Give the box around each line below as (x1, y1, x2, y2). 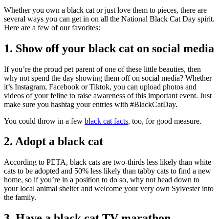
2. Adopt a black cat (4, 135, 103, 148)
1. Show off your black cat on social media (4, 42, 214, 55)
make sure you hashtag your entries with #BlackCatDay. (4, 100, 177, 109)
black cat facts (85, 116, 128, 125)
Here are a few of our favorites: (4, 23, 100, 32)
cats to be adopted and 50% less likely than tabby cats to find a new (4, 167, 211, 175)
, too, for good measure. (128, 116, 201, 125)
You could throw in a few (4, 116, 85, 125)
